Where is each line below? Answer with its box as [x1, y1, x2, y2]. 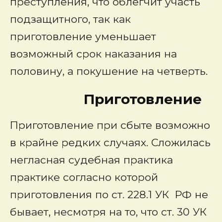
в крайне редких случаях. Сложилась [10, 136, 211, 149]
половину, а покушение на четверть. [10, 65, 208, 77]
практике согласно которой [10, 171, 158, 183]
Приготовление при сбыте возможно [10, 119, 210, 131]
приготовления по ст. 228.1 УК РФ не [10, 188, 208, 201]
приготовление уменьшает [10, 30, 156, 43]
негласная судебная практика [10, 154, 173, 166]
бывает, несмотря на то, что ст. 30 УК [10, 206, 207, 218]
